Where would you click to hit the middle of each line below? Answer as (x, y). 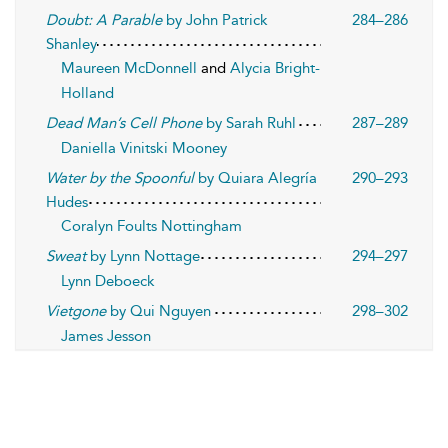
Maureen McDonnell (131, 68)
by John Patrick (215, 20)
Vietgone (76, 311)
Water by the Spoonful (120, 178)
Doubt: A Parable (104, 20)
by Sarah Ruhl (249, 123)
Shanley (71, 44)
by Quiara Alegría (255, 178)
